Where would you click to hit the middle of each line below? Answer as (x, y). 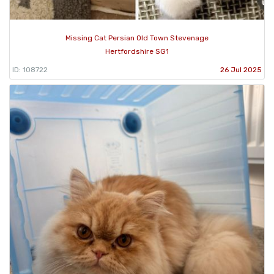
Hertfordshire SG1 (137, 51)
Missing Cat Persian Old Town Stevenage (137, 38)
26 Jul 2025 (241, 69)
